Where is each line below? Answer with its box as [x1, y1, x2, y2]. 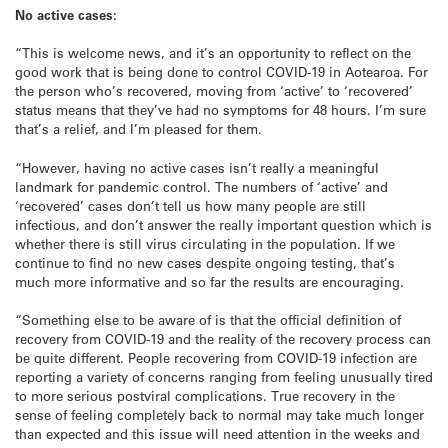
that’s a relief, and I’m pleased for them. [15, 120, 262, 138]
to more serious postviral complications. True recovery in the [15, 386, 395, 404]
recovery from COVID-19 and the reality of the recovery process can [15, 329, 431, 347]
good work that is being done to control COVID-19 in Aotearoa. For [15, 63, 428, 81]
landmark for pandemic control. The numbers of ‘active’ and [15, 177, 388, 195]
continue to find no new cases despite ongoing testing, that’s [15, 253, 395, 271]
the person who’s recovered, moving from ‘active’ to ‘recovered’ [15, 82, 413, 100]
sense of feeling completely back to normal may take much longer [15, 405, 424, 423]
